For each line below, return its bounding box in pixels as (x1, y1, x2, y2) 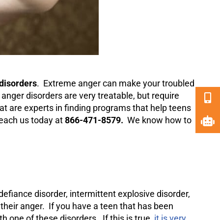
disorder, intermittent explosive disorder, (32, 189, 190, 199)
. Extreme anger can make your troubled (37, 78, 194, 88)
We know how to (127, 115, 192, 125)
